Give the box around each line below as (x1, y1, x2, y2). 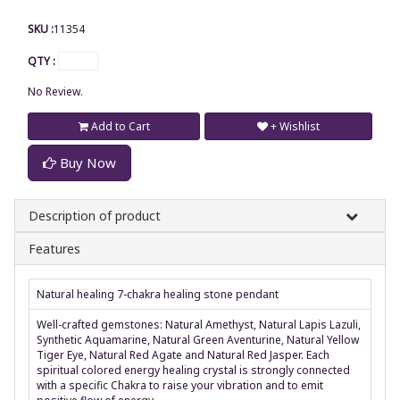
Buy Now (56, 153, 116, 171)
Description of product (29, 206, 161, 224)
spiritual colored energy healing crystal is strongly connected (37, 362, 350, 378)
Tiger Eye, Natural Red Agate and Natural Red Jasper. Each (37, 346, 329, 362)
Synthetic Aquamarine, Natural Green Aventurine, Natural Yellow (37, 331, 359, 347)
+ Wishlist (271, 118, 320, 134)
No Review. (28, 83, 83, 99)
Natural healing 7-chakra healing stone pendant (37, 286, 279, 302)
